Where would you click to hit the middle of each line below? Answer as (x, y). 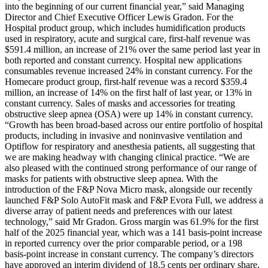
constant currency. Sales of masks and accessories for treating (120, 103)
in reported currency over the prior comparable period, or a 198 (124, 243)
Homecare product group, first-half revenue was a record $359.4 (126, 82)
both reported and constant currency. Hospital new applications (123, 60)
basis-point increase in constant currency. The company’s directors (129, 254)
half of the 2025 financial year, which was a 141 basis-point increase (133, 233)
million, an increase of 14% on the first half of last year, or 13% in (128, 93)
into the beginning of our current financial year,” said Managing (124, 7)
